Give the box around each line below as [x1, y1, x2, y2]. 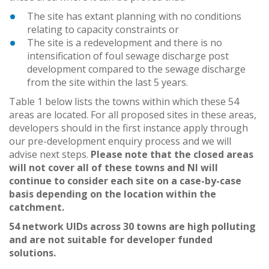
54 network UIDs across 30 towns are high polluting [9, 219, 256, 233]
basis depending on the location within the [9, 187, 216, 201]
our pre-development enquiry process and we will [9, 134, 231, 148]
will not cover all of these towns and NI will [9, 160, 218, 174]
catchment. [9, 200, 64, 214]
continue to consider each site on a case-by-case [9, 174, 241, 187]
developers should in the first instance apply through [9, 121, 248, 134]
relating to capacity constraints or [27, 22, 179, 36]
